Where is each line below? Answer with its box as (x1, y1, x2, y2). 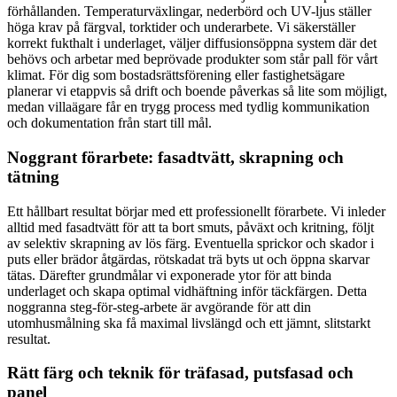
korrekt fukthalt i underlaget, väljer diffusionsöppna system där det (7, 35, 377, 51)
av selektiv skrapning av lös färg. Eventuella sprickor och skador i (7, 235, 374, 251)
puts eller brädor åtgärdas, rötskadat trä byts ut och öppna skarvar (7, 251, 370, 267)
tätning (7, 167, 59, 186)
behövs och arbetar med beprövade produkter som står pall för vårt (7, 51, 378, 67)
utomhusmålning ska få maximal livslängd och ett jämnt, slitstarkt (7, 315, 370, 331)
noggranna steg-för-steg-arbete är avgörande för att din (7, 299, 311, 315)
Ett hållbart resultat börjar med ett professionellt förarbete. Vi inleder (7, 203, 385, 219)
